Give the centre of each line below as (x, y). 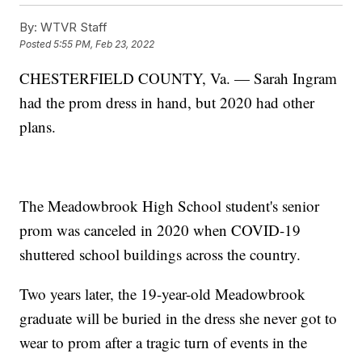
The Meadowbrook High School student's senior (170, 205)
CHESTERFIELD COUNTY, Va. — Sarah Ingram (179, 78)
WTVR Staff (73, 27)
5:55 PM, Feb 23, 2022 (104, 44)
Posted (37, 44)
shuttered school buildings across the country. (160, 254)
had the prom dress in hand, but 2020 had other (167, 102)
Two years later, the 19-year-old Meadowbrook (163, 293)
